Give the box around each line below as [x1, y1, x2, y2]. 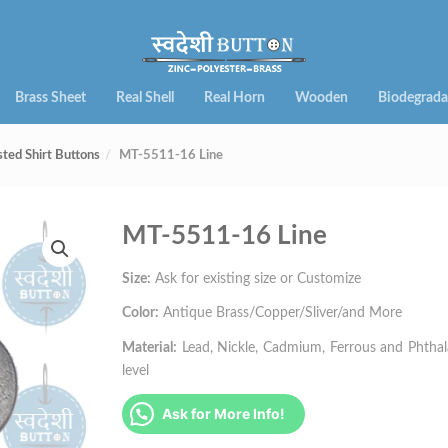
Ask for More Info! [162, 405, 285, 422]
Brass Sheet [14, 91, 86, 105]
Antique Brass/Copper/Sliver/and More [159, 306, 402, 320]
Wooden [294, 91, 348, 105]
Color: [122, 306, 159, 320]
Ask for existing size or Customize [151, 271, 361, 286]
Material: [122, 340, 177, 355]
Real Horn [203, 91, 265, 105]
